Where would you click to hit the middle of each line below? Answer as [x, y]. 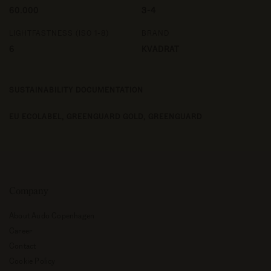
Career [21, 230]
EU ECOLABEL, [38, 116]
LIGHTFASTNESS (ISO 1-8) [59, 32]
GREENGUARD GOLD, [107, 116]
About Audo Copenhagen [52, 215]
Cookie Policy [32, 261]
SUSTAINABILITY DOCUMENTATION [76, 89]
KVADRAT [161, 48]
